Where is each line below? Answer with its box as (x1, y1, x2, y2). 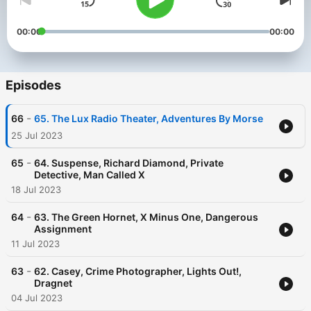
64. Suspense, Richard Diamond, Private (34, 157, 224, 169)
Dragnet (34, 277, 72, 289)
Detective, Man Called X (34, 169, 145, 181)
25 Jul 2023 (11, 130, 62, 142)
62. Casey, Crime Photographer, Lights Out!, (34, 265, 242, 278)
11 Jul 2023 (11, 238, 60, 250)
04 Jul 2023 (11, 292, 62, 304)
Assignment (34, 223, 92, 235)
